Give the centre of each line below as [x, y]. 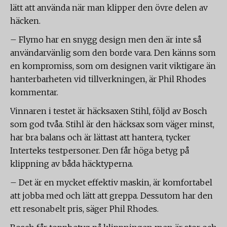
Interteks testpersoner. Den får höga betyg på [100, 150]
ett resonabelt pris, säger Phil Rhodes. [84, 209]
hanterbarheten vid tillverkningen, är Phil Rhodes [108, 79]
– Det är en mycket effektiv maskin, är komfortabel [111, 182]
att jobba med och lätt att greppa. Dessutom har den [111, 196]
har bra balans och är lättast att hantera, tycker [100, 137]
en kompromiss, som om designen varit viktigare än [113, 66]
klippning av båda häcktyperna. [72, 164]
